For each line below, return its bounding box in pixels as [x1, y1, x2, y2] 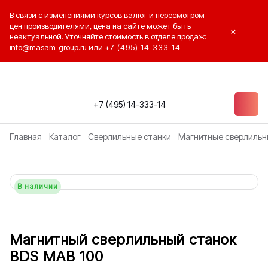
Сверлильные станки [88, 132, 171, 142]
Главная [10, 132, 42, 142]
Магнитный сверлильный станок [10, 231, 236, 248]
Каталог [49, 132, 81, 142]
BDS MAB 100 [10, 248, 103, 265]
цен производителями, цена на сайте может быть [10, 21, 191, 31]
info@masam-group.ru [10, 42, 87, 52]
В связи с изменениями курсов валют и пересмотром [10, 10, 205, 20]
